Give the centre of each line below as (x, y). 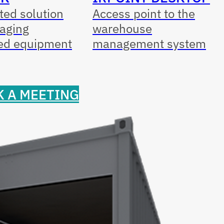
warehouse (122, 28)
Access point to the (144, 13)
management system (149, 43)
